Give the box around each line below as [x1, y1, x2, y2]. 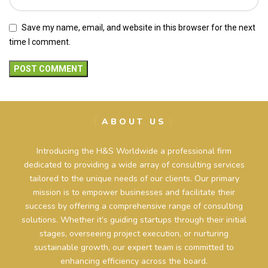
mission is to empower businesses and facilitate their [33, 186, 235, 198]
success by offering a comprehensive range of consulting [25, 200, 243, 212]
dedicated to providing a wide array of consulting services [23, 159, 245, 170]
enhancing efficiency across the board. [60, 255, 208, 267]
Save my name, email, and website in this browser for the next [22, 23, 255, 33]
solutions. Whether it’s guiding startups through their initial [22, 214, 246, 226]
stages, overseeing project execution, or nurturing [39, 227, 229, 239]
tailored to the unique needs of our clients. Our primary [29, 172, 239, 184]
